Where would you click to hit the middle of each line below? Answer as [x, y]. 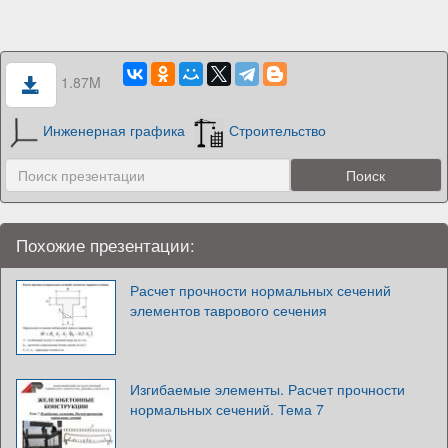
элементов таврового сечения [228, 309]
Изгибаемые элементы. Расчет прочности [267, 388]
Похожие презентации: [105, 244]
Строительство [277, 130]
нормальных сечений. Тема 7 [227, 408]
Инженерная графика [113, 130]
